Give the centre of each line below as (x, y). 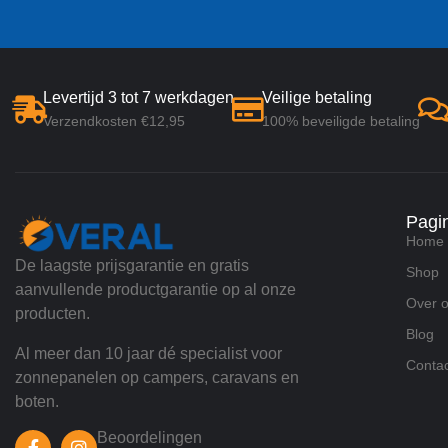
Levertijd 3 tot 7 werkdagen (138, 98)
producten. (52, 313)
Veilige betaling (317, 98)
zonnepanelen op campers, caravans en (157, 377)
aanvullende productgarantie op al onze (155, 289)
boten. (37, 401)
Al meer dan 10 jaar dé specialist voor (148, 353)
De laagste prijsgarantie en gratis (132, 265)
